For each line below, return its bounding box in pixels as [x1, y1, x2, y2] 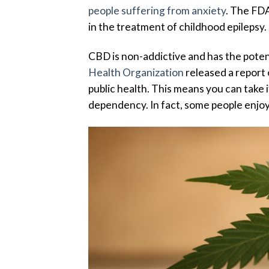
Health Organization [88, 66, 184, 79]
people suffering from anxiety [88, 4, 226, 17]
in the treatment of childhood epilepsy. [88, 20, 267, 33]
